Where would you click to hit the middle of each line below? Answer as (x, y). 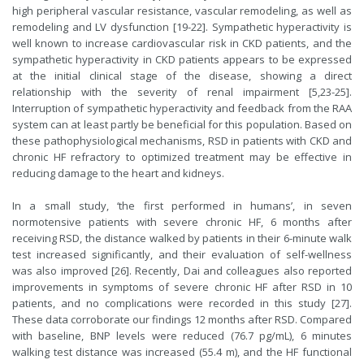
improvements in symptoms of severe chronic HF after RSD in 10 (182, 286)
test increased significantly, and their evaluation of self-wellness (182, 254)
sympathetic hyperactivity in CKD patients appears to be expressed (182, 59)
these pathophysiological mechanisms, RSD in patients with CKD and (182, 140)
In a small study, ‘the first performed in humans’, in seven (182, 205)
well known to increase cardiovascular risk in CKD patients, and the (182, 43)
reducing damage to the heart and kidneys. (118, 173)
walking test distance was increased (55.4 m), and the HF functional (182, 351)
